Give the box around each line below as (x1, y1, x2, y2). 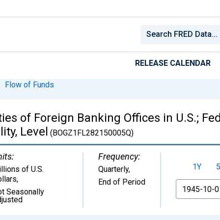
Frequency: (98, 151, 140, 162)
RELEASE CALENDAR (135, 58, 211, 68)
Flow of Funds (5, 80, 54, 89)
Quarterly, (98, 164, 130, 174)
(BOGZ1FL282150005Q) (48, 128, 134, 137)
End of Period (98, 177, 145, 187)
